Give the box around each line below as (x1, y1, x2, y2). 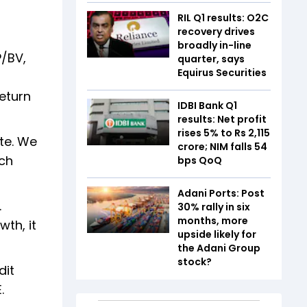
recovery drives (177, 25, 255, 38)
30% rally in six (177, 200, 250, 214)
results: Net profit (177, 112, 267, 126)
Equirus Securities (177, 66, 267, 79)
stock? (177, 255, 212, 269)
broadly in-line (177, 38, 251, 52)
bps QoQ (177, 153, 222, 167)
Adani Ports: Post (177, 186, 265, 200)
